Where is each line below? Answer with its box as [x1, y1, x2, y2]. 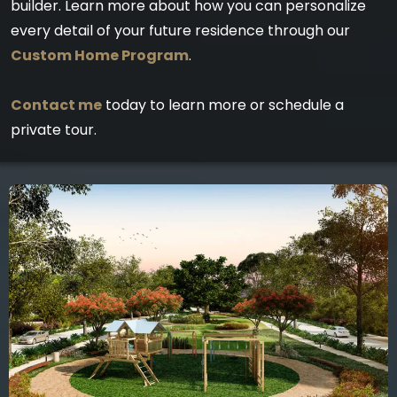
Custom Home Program [11, 44, 189, 66]
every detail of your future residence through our [11, 19, 350, 41]
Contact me [11, 94, 102, 115]
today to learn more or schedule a [102, 94, 344, 115]
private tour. [11, 119, 97, 140]
